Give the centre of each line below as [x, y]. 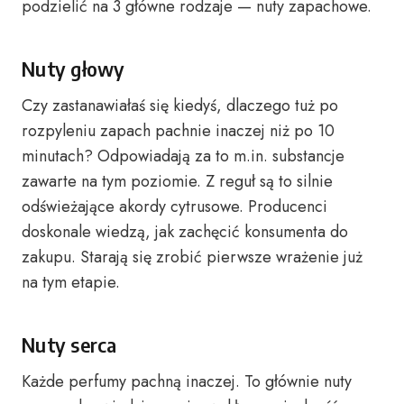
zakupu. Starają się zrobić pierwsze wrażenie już [192, 257]
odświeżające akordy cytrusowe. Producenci [174, 207]
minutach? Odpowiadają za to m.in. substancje [183, 156]
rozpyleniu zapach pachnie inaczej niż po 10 [178, 131]
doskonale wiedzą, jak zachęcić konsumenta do [185, 232]
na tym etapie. [71, 282]
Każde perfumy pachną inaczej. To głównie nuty [187, 381]
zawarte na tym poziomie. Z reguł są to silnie [177, 181]
